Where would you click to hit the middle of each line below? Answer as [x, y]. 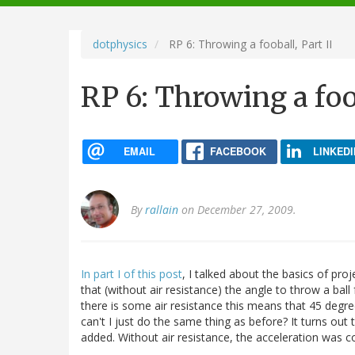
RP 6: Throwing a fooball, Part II [249, 44]
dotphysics [120, 44]
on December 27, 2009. [237, 210]
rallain [162, 210]
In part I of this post [132, 274]
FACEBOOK [238, 151]
